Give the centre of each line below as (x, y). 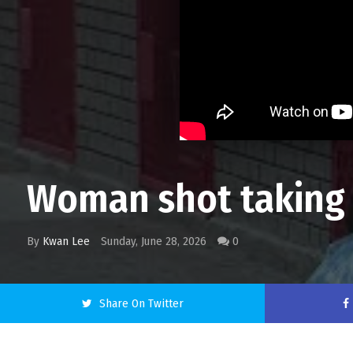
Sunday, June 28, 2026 (155, 241)
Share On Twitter (141, 303)
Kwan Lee (66, 241)
